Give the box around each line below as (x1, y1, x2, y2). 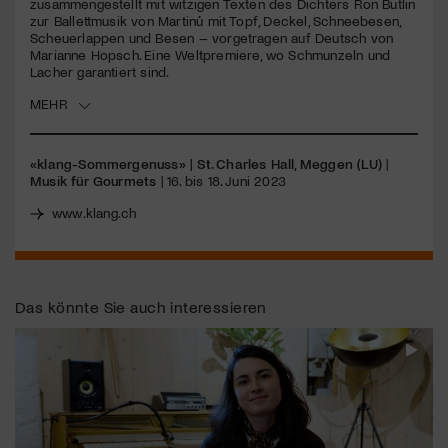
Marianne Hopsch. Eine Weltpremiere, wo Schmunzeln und (30, 46, 391, 64)
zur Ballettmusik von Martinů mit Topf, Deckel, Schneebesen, (30, 12, 401, 30)
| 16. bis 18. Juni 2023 (156, 171, 286, 189)
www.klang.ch (52, 203, 137, 221)
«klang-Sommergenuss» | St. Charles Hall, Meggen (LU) (30, 154, 382, 172)
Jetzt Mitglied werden (52, 35, 204, 55)
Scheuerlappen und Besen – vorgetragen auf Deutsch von (30, 29, 394, 47)
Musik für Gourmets (30, 171, 157, 189)
